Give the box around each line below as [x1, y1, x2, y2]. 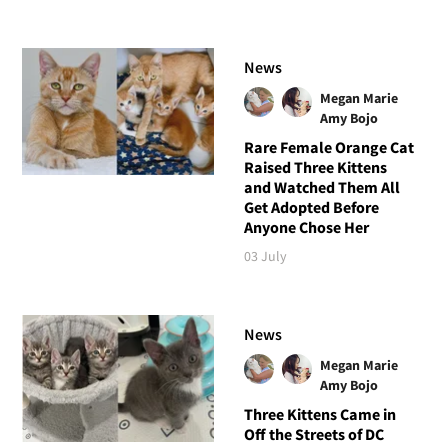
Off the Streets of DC [243, 424, 384, 445]
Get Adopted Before [243, 197, 379, 218]
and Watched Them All [243, 177, 400, 198]
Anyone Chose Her [243, 217, 369, 238]
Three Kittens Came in [243, 404, 396, 425]
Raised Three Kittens [243, 157, 387, 178]
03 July [243, 247, 287, 266]
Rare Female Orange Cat [243, 137, 414, 158]
